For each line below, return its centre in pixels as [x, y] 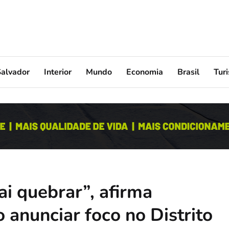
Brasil [188, 72]
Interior [58, 72]
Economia [145, 72]
